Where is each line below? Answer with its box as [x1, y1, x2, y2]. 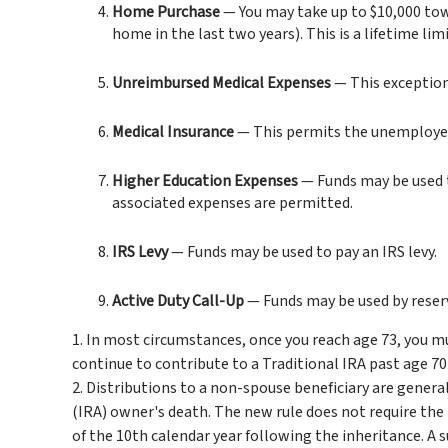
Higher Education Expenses [112, 170, 298, 192]
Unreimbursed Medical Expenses [112, 72, 331, 94]
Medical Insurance [112, 121, 234, 143]
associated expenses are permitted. [112, 192, 353, 214]
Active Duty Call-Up [112, 290, 244, 312]
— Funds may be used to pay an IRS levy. [168, 241, 437, 263]
